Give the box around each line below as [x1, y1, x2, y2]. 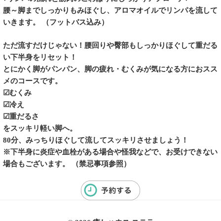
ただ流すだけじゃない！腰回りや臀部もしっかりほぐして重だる [3, 41, 218, 49]
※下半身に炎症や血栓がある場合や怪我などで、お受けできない [3, 147, 218, 156]
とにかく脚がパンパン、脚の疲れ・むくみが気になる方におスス [3, 65, 218, 73]
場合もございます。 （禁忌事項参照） [3, 159, 131, 168]
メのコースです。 [3, 76, 62, 85]
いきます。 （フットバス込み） [3, 18, 109, 27]
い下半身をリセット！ [3, 53, 77, 61]
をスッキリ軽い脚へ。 [3, 124, 77, 132]
